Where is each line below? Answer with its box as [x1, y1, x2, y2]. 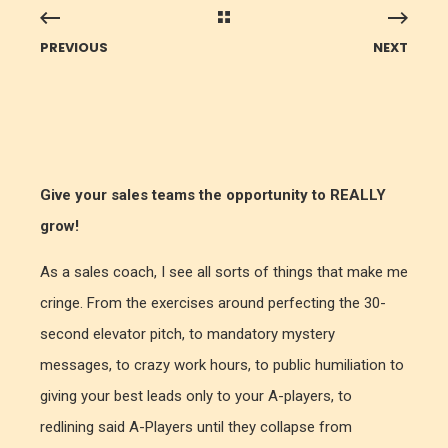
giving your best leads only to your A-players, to [40, 386, 352, 405]
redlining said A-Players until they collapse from [40, 417, 352, 436]
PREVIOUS [40, 37, 108, 57]
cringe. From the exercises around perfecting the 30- [40, 293, 386, 312]
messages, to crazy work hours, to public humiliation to [40, 355, 404, 374]
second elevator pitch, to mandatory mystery [40, 324, 335, 343]
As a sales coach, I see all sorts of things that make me [40, 262, 408, 281]
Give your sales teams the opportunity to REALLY [40, 185, 386, 204]
